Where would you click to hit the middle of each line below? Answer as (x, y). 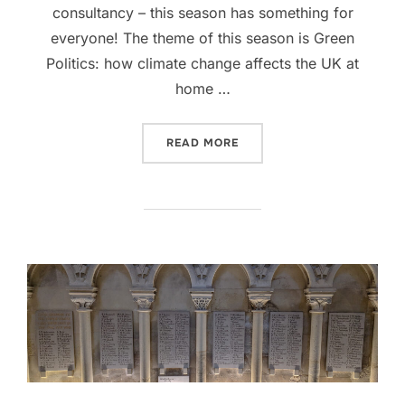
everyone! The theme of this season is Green (202, 38)
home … (202, 89)
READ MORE (202, 143)
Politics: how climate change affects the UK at (202, 64)
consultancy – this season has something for (202, 13)
